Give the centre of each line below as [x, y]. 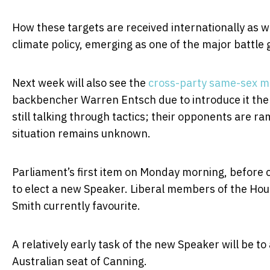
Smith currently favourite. [76, 206]
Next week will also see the [80, 83]
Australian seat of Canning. [80, 261]
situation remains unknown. [81, 133]
